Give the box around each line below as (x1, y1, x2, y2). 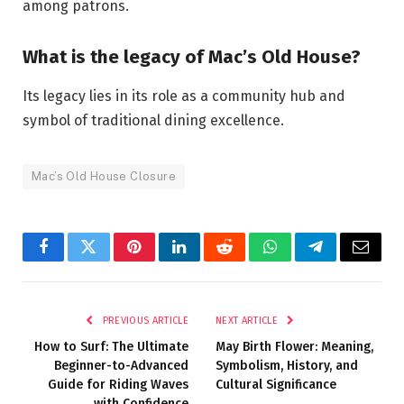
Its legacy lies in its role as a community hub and (23, 87, 345, 106)
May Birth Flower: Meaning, (216, 339, 373, 355)
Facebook (41, 252, 106, 269)
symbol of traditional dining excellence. (23, 112, 284, 130)
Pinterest (133, 252, 190, 269)
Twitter (87, 252, 134, 269)
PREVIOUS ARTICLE (99, 315, 188, 327)
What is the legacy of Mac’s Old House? (23, 45, 361, 68)
